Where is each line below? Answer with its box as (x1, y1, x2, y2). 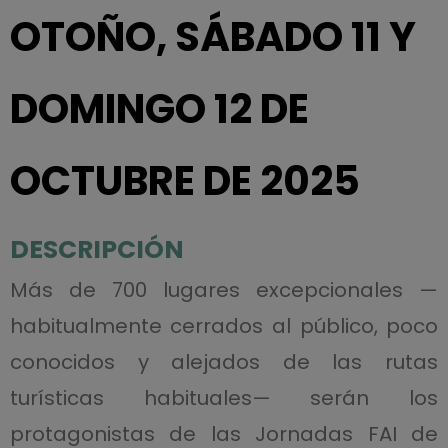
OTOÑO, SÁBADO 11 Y (9, 9, 416, 66)
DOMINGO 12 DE (9, 81, 309, 138)
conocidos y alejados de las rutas (9, 348, 439, 377)
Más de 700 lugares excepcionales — (9, 276, 439, 305)
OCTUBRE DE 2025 (9, 153, 360, 210)
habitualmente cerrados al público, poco (9, 312, 439, 341)
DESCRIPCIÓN (9, 232, 184, 268)
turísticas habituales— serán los (9, 384, 439, 413)
